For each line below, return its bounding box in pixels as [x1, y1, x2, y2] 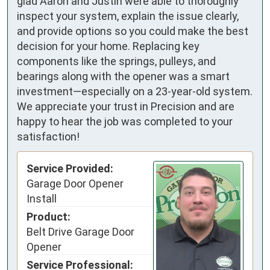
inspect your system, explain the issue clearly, [17, 9, 239, 22]
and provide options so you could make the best [17, 24, 248, 37]
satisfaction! [17, 130, 80, 143]
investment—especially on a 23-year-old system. [17, 84, 253, 98]
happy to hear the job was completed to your [17, 115, 233, 128]
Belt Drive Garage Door [27, 225, 134, 239]
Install [27, 192, 57, 206]
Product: [27, 210, 71, 224]
